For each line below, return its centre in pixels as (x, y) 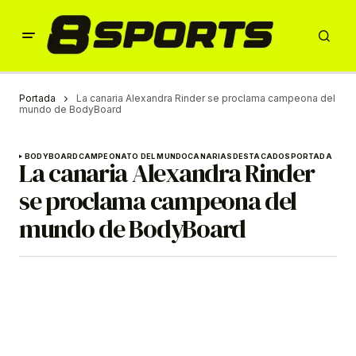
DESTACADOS (261, 157)
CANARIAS (210, 157)
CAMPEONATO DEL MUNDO (133, 157)
